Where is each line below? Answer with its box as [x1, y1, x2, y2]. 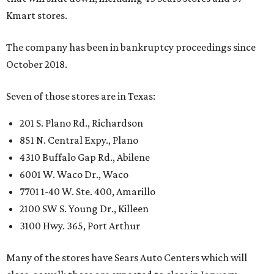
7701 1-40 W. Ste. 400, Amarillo [20, 185, 155, 198]
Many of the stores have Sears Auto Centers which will [6, 251, 247, 264]
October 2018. [6, 58, 67, 70]
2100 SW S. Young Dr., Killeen [20, 202, 149, 215]
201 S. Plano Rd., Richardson [20, 117, 143, 129]
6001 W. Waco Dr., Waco [20, 168, 128, 180]
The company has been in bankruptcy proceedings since [6, 41, 256, 53]
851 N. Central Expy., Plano [20, 134, 138, 146]
